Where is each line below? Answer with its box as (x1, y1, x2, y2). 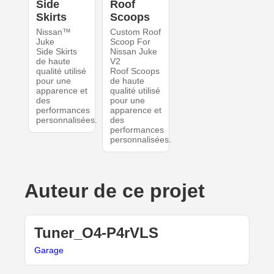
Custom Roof (109, 27, 161, 37)
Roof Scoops (109, 66, 160, 76)
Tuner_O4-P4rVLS (34, 224, 158, 242)
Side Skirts (35, 46, 77, 57)
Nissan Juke (109, 46, 157, 57)
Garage (34, 245, 64, 256)
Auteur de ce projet (24, 180, 205, 202)
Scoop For (109, 37, 150, 47)
